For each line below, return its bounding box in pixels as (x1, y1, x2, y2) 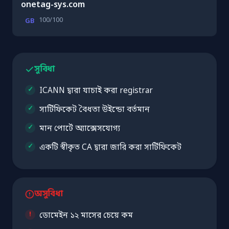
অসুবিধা (34, 188, 63, 200)
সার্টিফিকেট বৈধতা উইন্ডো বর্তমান (39, 104, 150, 115)
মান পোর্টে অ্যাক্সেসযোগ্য (39, 123, 120, 134)
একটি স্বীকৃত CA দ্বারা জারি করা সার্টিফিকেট (39, 142, 181, 153)
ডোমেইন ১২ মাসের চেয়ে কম (39, 210, 133, 221)
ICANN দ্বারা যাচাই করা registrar (39, 85, 153, 96)
